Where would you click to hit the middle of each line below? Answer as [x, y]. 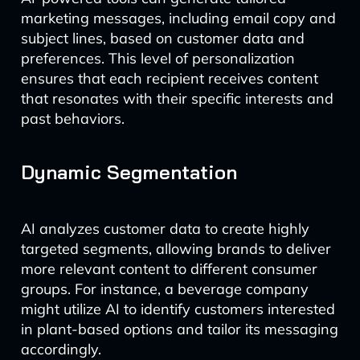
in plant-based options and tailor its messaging [179, 329]
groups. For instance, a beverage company [164, 289]
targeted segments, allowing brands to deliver [176, 249]
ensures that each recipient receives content [169, 78]
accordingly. [61, 349]
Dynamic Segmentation [129, 172]
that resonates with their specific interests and [177, 98]
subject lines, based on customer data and [162, 38]
